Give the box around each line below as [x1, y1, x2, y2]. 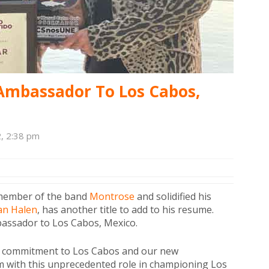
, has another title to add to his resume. [37, 203, 214, 216]
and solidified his [134, 190, 211, 203]
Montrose [89, 190, 134, 203]
